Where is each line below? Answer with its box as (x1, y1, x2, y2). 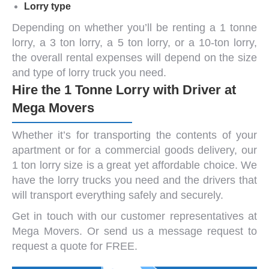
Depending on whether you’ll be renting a (12, 21, 220, 34)
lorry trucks (57, 174, 111, 186)
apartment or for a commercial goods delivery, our (12, 144, 257, 156)
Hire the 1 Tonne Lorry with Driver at (12, 82, 236, 97)
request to (202, 225, 257, 237)
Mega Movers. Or (12, 225, 104, 237)
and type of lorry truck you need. (12, 66, 166, 79)
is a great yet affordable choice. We (83, 159, 258, 171)
